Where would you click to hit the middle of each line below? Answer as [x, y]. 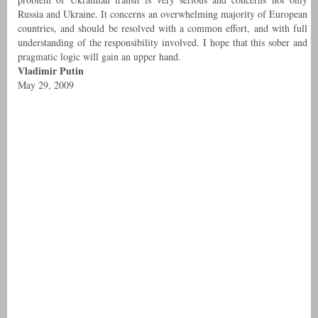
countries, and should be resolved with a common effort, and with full [163, 28]
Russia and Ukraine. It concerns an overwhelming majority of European [163, 14]
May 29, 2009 [46, 85]
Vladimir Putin [51, 71]
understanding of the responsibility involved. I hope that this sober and [163, 43]
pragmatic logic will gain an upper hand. [99, 57]
